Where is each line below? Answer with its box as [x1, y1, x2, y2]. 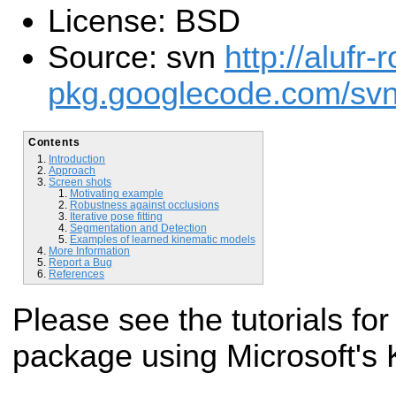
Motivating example [69, 187, 164, 199]
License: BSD [48, 4, 240, 40]
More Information [49, 244, 131, 256]
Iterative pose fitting [69, 209, 163, 222]
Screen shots [49, 175, 112, 187]
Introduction [49, 152, 106, 164]
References [49, 267, 105, 279]
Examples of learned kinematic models [69, 232, 255, 245]
